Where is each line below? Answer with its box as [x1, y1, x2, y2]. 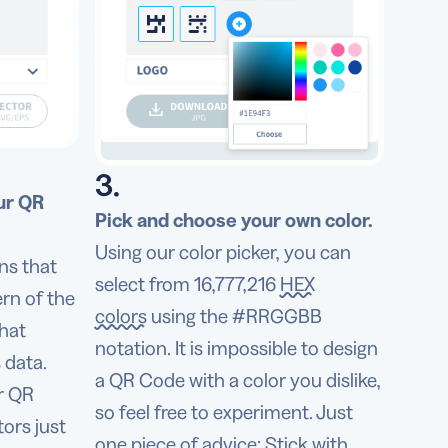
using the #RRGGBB [146, 304, 322, 329]
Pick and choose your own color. [94, 208, 373, 233]
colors [94, 304, 147, 329]
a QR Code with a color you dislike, [94, 368, 381, 393]
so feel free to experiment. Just [94, 400, 353, 425]
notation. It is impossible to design [94, 336, 378, 361]
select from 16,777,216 [94, 272, 280, 297]
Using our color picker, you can [94, 240, 351, 265]
